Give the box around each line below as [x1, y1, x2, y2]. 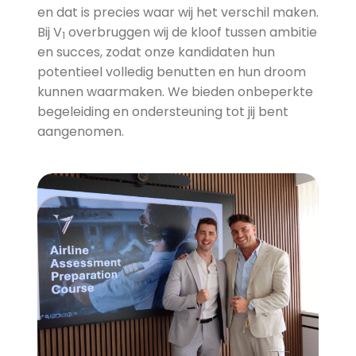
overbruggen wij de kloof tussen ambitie [64, 23, 317, 41]
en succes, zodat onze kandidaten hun [37, 43, 275, 61]
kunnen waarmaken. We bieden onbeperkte [37, 83, 313, 101]
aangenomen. [37, 122, 124, 141]
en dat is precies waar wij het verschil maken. [37, 3, 319, 21]
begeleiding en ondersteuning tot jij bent [37, 103, 288, 121]
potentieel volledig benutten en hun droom [37, 63, 306, 81]
